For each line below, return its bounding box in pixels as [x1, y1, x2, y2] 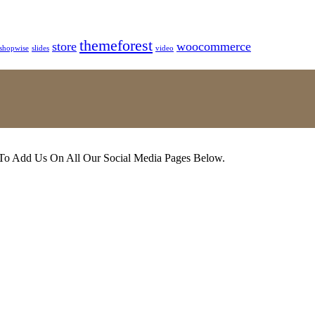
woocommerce [176, 39, 251, 54]
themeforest [79, 37, 153, 55]
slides [32, 44, 49, 53]
